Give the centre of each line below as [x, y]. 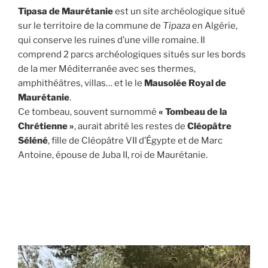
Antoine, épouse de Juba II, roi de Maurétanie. [113, 155]
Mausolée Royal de [185, 83]
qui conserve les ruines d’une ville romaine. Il [112, 40]
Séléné [33, 140]
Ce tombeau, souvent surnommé [88, 112]
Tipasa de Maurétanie [66, 11]
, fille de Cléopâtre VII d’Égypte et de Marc [135, 140]
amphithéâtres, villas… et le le [81, 83]
